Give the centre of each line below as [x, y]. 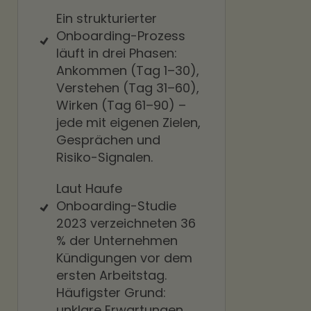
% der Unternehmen [117, 241]
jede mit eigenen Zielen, [128, 123]
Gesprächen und [108, 140]
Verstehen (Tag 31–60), [128, 88]
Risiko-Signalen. [104, 157]
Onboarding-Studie [116, 206]
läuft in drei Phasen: [117, 53]
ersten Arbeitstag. [111, 275]
